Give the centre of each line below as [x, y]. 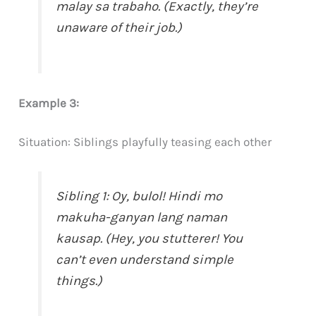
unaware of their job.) [119, 28]
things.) [79, 281]
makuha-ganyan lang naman [142, 218]
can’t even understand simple [145, 260]
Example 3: [49, 103]
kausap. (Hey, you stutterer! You [150, 239]
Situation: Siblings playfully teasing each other [145, 142]
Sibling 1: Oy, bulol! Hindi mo [139, 196]
